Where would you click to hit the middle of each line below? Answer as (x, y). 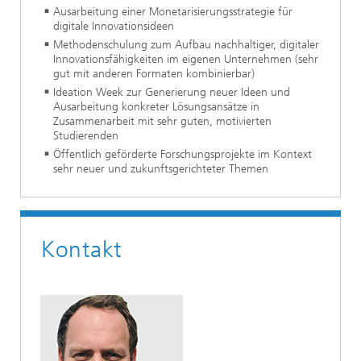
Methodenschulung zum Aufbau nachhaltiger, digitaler (186, 44)
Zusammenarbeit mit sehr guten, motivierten (162, 121)
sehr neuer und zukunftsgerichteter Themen (161, 168)
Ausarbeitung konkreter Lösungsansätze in (156, 106)
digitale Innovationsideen (114, 26)
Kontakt (81, 249)
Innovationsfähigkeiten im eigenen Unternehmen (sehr (186, 59)
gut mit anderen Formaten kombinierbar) (154, 73)
